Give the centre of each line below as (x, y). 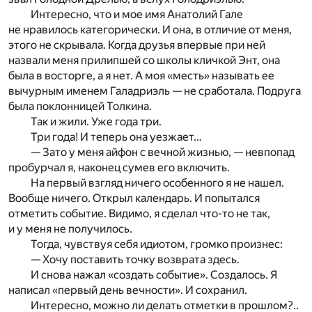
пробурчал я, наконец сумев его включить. (119, 168)
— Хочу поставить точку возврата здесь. (135, 260)
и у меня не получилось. (70, 229)
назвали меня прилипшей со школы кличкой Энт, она (144, 61)
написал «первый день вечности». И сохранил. (128, 290)
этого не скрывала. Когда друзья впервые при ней (137, 45)
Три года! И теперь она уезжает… (116, 137)
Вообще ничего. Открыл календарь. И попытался (134, 198)
